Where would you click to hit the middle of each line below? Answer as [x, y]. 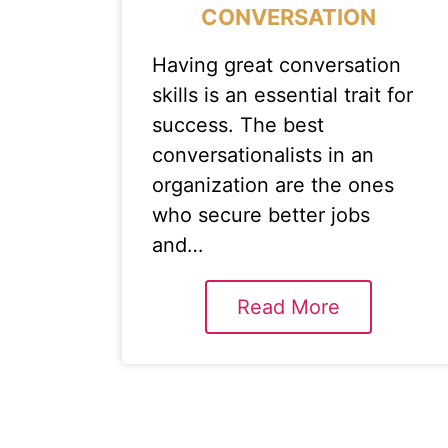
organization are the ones [273, 185]
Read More [289, 307]
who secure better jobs [261, 215]
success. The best [238, 125]
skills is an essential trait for [282, 95]
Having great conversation [276, 65]
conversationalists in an [263, 155]
